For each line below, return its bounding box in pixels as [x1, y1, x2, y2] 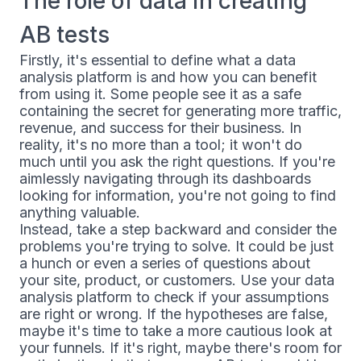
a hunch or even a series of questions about [19, 255, 310, 272]
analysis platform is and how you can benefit [19, 68, 317, 85]
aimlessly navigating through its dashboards [19, 170, 311, 187]
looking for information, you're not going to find [19, 187, 336, 204]
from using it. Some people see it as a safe [19, 85, 301, 102]
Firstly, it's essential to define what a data [19, 52, 296, 68]
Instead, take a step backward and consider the [19, 221, 337, 238]
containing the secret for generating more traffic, [19, 102, 342, 119]
